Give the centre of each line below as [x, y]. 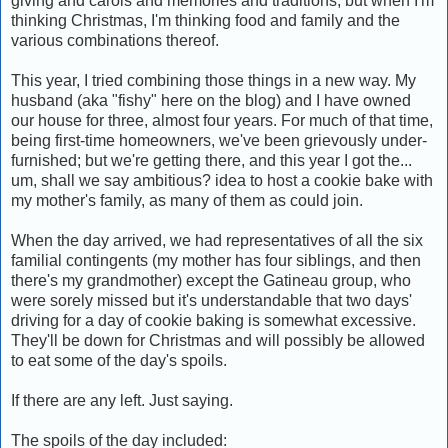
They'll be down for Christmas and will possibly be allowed [218, 340]
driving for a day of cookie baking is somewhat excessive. [213, 320]
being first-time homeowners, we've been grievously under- [219, 140]
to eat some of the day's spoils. [119, 360]
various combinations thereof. [115, 40]
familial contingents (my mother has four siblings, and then [216, 260]
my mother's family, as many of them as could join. [187, 200]
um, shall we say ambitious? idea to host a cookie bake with [222, 180]
